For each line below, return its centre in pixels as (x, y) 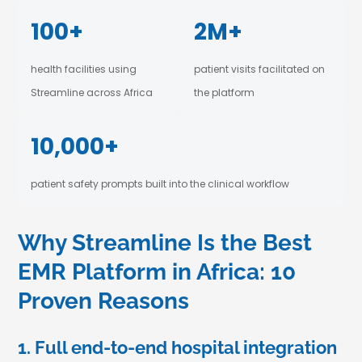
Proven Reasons (103, 301)
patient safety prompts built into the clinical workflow (160, 184)
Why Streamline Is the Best (165, 243)
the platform (224, 93)
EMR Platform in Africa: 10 (157, 272)
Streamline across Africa (92, 93)
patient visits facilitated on (259, 69)
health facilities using (84, 69)
